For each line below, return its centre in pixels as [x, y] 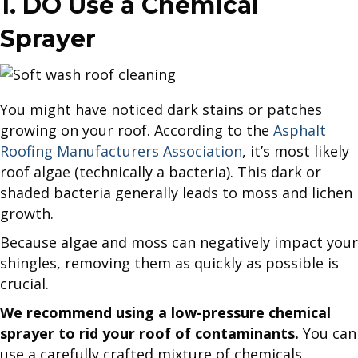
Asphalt [300, 131]
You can [330, 334]
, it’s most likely [296, 151]
